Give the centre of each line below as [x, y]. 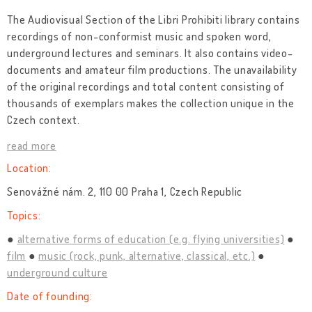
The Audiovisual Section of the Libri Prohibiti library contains [154, 19]
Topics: [24, 215]
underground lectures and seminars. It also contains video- [150, 53]
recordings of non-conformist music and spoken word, [139, 36]
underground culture [57, 272]
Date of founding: [50, 296]
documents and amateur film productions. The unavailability [152, 70]
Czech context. [44, 120]
